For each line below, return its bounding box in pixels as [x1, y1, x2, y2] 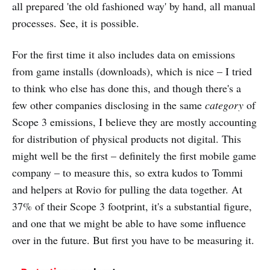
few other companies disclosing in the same [12, 98, 205, 113]
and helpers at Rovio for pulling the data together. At [12, 182, 242, 197]
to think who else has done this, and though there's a [12, 81, 241, 96]
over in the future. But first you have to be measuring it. [12, 233, 254, 248]
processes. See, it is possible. [12, 16, 139, 31]
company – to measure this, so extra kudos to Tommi [12, 165, 243, 180]
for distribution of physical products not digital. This [12, 131, 241, 146]
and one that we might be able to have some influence [12, 216, 246, 231]
